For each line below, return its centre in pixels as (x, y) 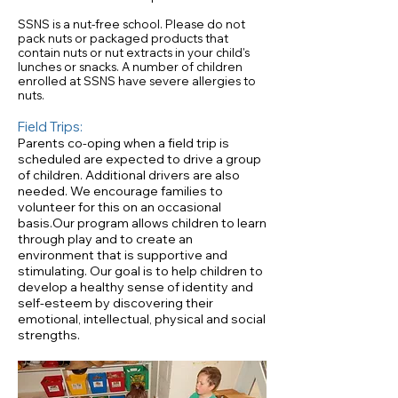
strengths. (49, 335)
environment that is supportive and (123, 255)
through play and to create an (105, 239)
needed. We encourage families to (120, 191)
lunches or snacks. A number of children (130, 67)
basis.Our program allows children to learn (142, 223)
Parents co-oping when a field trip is (123, 143)
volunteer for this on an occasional (119, 207)
